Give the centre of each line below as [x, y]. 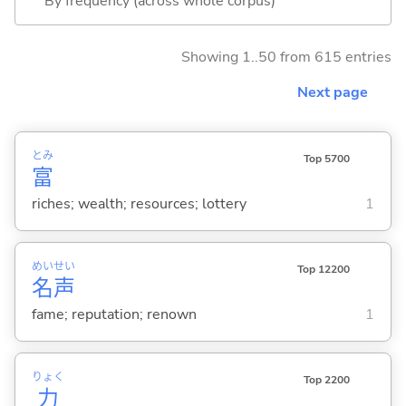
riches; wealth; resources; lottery [139, 203]
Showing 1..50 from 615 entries [286, 57]
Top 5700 [326, 158]
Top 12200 [323, 269]
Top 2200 [326, 380]
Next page [333, 92]
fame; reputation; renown [114, 314]
